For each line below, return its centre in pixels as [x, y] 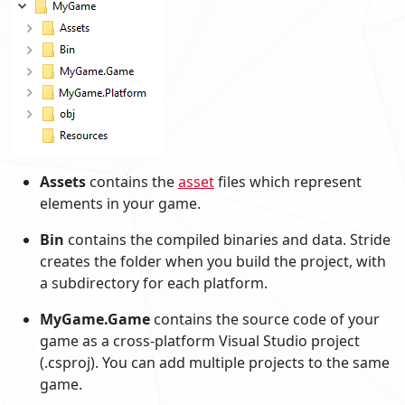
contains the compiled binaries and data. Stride [227, 239]
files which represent [288, 181]
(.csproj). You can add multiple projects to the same [215, 362]
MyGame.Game [95, 319]
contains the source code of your [265, 319]
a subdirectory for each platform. [154, 283]
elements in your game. [120, 203]
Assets [63, 181]
